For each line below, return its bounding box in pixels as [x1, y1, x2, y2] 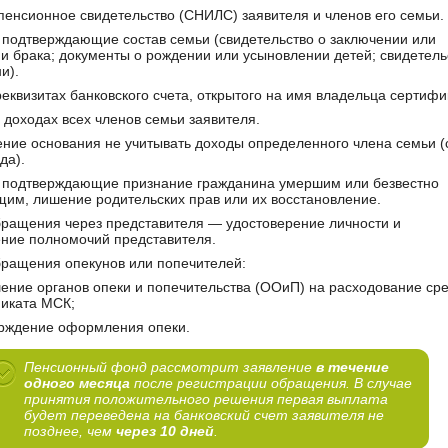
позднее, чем [24, 423, 116, 440]
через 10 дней [116, 423, 214, 440]
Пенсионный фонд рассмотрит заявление [24, 359, 316, 376]
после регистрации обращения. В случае [130, 375, 412, 392]
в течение [316, 359, 389, 376]
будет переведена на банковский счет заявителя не [24, 407, 384, 424]
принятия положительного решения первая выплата [24, 391, 388, 408]
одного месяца [24, 375, 130, 392]
